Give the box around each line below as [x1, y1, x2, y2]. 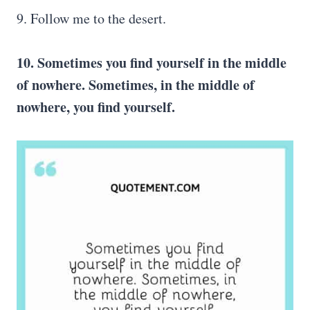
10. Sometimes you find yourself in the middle [17, 53, 286, 73]
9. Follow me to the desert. [17, 9, 166, 28]
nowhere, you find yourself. [17, 97, 175, 117]
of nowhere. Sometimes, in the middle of [17, 75, 255, 95]
